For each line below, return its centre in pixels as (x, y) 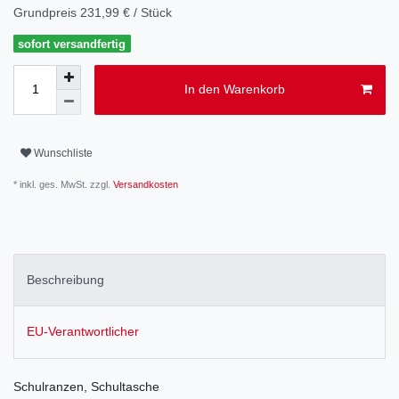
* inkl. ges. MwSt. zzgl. (62, 184)
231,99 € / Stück (126, 12)
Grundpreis (47, 12)
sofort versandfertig (72, 44)
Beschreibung (65, 280)
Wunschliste (63, 154)
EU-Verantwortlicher (83, 332)
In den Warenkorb (234, 90)
